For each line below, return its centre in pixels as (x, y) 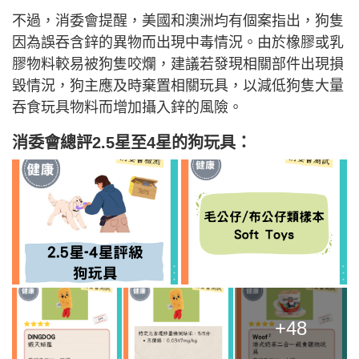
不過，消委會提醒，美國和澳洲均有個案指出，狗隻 (178, 21)
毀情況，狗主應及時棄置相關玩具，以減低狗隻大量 (178, 86)
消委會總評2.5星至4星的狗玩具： (132, 143)
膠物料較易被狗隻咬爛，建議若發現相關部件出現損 (178, 65)
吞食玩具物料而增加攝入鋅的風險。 (127, 108)
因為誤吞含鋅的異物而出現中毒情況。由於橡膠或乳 (178, 43)
